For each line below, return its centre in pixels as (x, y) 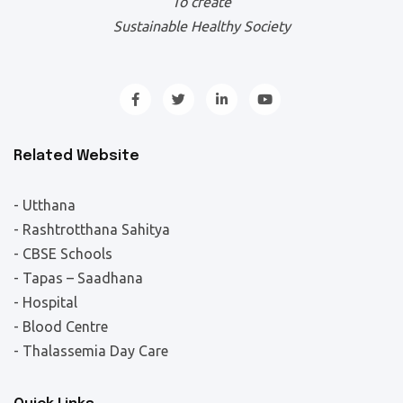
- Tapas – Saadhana (78, 278)
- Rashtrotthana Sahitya (92, 229)
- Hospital (45, 302)
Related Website (76, 156)
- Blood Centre (61, 327)
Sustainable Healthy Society (201, 26)
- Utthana (45, 205)
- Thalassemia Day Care (91, 351)
